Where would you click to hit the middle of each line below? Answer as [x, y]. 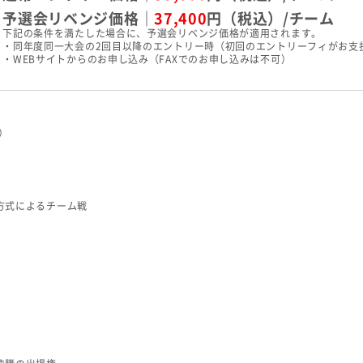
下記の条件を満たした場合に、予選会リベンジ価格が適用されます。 [162, 33]
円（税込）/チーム [271, 19]
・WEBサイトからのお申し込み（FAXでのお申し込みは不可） [147, 59]
